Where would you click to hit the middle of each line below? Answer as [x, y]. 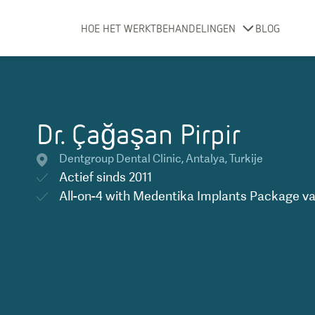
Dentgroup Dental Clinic [120, 159]
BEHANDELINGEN [195, 28]
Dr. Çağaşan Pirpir [139, 133]
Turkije [246, 159]
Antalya [205, 159]
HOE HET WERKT [118, 28]
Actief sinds [92, 177]
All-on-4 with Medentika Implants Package [179, 196]
